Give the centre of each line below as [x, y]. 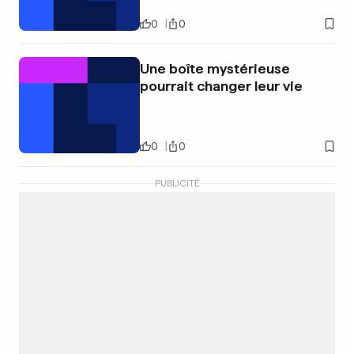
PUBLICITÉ [177, 184]
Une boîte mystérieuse [215, 69]
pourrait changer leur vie [221, 86]
